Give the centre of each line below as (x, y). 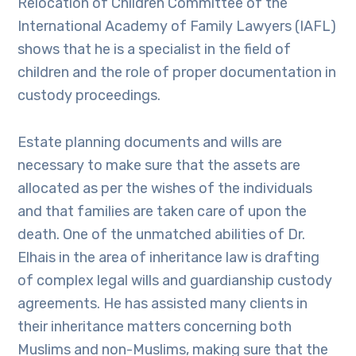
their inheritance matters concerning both (155, 327)
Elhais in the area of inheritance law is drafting (169, 257)
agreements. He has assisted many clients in (163, 304)
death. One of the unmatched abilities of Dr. (162, 234)
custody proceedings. (89, 95)
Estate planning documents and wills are (150, 142)
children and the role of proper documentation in (177, 72)
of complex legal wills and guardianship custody (175, 281)
